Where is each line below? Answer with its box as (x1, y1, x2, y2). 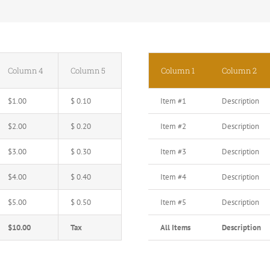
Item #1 (160, 96, 186, 107)
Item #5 (160, 197, 186, 208)
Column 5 (71, 65, 105, 77)
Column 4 (8, 65, 43, 77)
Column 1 (161, 65, 195, 77)
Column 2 (222, 65, 257, 77)
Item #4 (160, 172, 186, 183)
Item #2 (160, 121, 186, 132)
